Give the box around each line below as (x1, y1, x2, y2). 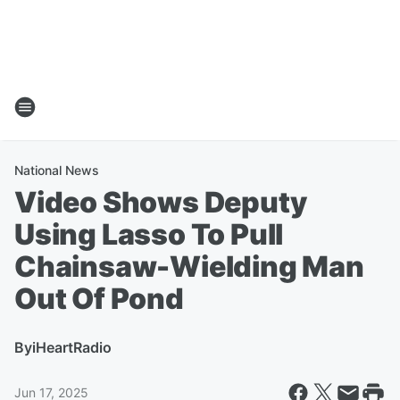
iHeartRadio (32, 338, 112, 356)
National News (14, 162, 99, 178)
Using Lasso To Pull (14, 217, 284, 252)
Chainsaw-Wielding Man (14, 249, 364, 284)
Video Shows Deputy (14, 185, 307, 220)
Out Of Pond (14, 281, 184, 316)
